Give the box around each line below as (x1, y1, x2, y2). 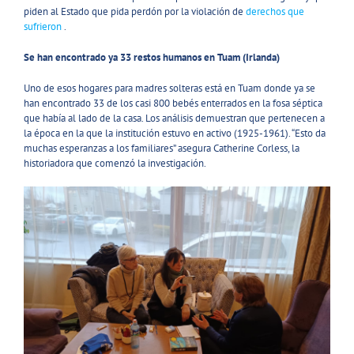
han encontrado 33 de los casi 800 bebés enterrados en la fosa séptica (24, 96, 322, 110)
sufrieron (24, 19, 62, 33)
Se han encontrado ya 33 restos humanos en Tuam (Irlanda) (24, 50, 280, 64)
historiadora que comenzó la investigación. (24, 156, 206, 170)
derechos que (246, 4, 304, 18)
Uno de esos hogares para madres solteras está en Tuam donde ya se (24, 81, 315, 95)
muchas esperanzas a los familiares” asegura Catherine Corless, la (24, 141, 299, 155)
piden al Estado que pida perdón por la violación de (24, 4, 246, 18)
